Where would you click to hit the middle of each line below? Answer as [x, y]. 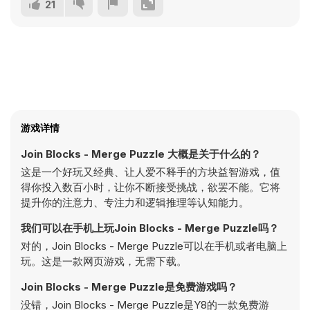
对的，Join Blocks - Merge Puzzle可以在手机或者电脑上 [154, 246]
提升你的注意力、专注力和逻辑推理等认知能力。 [135, 202]
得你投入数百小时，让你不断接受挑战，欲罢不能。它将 [151, 187]
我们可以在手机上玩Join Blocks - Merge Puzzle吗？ [150, 228]
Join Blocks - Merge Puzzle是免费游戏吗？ [129, 287]
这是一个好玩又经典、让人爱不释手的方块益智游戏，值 [151, 172]
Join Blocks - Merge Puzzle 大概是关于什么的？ [141, 154]
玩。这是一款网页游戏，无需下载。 [104, 261]
